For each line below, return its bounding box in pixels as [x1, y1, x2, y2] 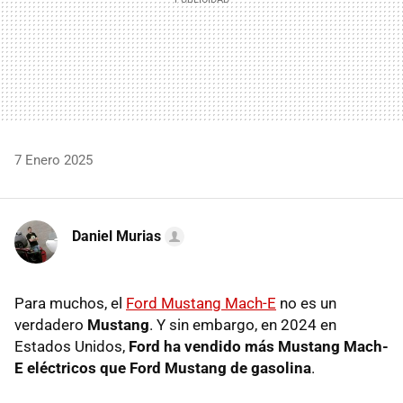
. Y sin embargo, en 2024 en [149, 315, 336, 334]
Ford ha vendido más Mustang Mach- [129, 336, 389, 355]
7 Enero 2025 [14, 151, 93, 168]
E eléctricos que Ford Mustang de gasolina [14, 358, 311, 377]
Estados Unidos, [14, 336, 129, 355]
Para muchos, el [14, 293, 126, 312]
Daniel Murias [72, 227, 161, 245]
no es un [276, 293, 336, 312]
